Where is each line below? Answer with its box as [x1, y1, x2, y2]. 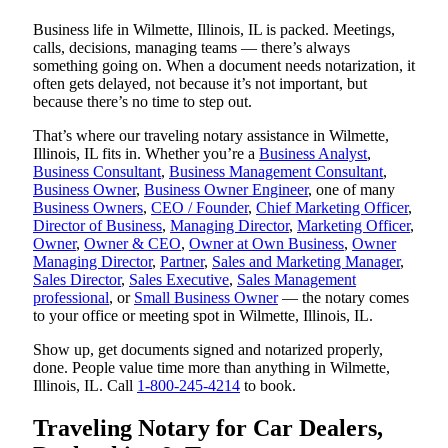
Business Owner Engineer [144, 180, 308, 198]
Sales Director [33, 270, 121, 288]
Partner [160, 252, 204, 270]
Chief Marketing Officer [256, 198, 408, 216]
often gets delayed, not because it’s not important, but [33, 74, 367, 92]
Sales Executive [129, 270, 229, 288]
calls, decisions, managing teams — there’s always [33, 38, 350, 56]
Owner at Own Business [189, 234, 344, 252]
